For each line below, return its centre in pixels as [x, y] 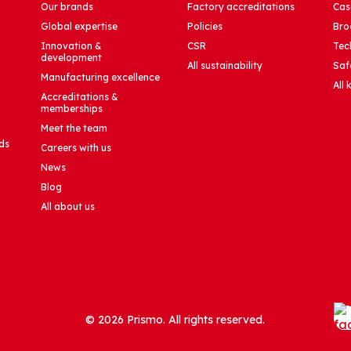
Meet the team [74, 128]
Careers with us [76, 148]
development [72, 58]
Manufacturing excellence [101, 78]
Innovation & [72, 46]
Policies [204, 27]
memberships [72, 109]
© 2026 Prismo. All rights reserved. [175, 320]
